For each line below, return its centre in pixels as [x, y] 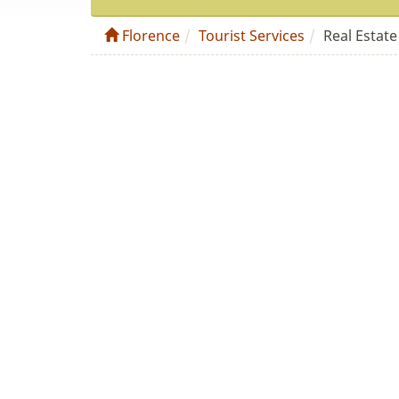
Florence [149, 36]
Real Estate [360, 36]
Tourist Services [252, 36]
